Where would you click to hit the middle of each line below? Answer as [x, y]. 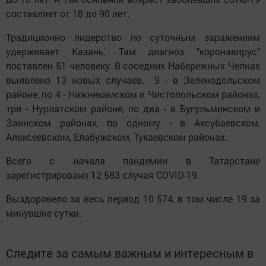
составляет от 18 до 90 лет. [69, 13]
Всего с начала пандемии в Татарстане [133, 160]
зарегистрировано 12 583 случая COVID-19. [103, 175]
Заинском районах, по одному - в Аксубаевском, [133, 122]
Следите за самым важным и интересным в [130, 253]
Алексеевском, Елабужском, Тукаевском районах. [117, 137]
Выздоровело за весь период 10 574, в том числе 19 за [133, 198]
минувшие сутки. [44, 213]
